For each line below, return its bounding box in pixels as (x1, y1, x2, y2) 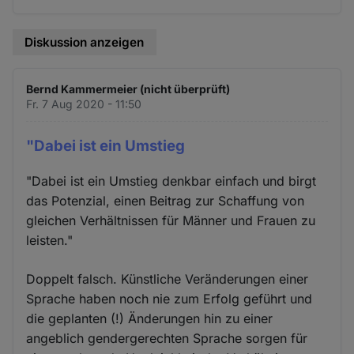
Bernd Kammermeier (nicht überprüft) (26, 81, 231, 96)
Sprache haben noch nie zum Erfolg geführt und (26, 291, 313, 307)
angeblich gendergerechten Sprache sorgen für (26, 330, 308, 347)
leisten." (26, 232, 73, 249)
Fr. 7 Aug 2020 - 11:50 (26, 96, 142, 111)
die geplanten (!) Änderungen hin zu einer (26, 311, 273, 327)
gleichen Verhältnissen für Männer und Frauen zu (26, 213, 316, 229)
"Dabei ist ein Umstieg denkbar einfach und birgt (26, 173, 317, 190)
